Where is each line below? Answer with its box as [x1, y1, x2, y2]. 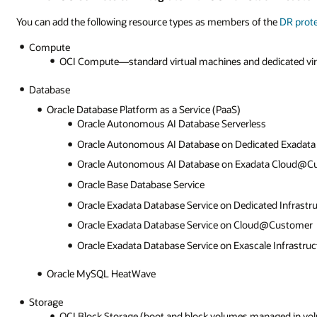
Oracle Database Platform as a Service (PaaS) [47, 103, 241, 117]
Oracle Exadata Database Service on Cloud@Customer [77, 218, 313, 232]
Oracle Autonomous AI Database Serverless [77, 117, 267, 131]
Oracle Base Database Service [77, 178, 205, 191]
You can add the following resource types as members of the [16, 14, 280, 28]
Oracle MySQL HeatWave [47, 266, 156, 280]
